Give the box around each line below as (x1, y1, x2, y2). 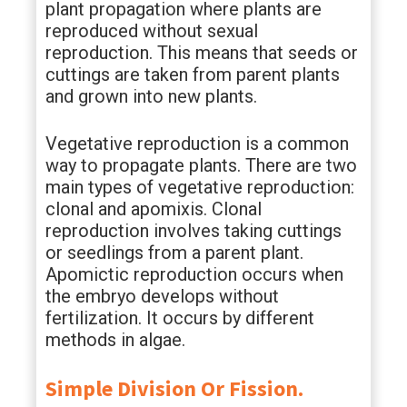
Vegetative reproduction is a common (45, 133, 349, 154)
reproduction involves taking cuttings (45, 220, 342, 242)
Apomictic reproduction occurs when (45, 263, 343, 285)
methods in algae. (45, 329, 185, 351)
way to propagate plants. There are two (45, 154, 357, 176)
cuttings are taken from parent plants (45, 64, 340, 85)
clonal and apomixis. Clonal (45, 198, 262, 220)
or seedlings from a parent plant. (45, 242, 303, 263)
